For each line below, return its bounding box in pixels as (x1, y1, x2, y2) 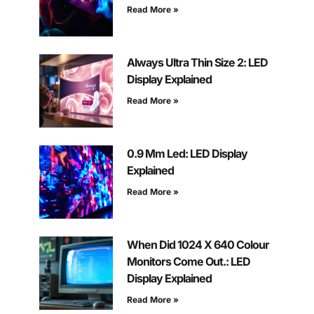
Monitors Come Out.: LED (126, 254, 250, 269)
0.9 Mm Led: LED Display (126, 146, 247, 161)
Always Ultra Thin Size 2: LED (126, 55, 268, 70)
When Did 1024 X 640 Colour (126, 238, 269, 252)
